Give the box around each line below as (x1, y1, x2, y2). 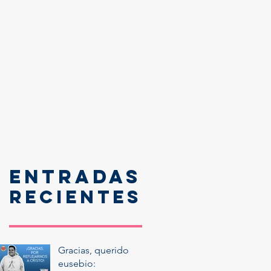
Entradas (9, 165, 141, 188)
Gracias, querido (58, 244, 129, 256)
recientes (9, 185, 142, 208)
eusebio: (58, 257, 96, 269)
